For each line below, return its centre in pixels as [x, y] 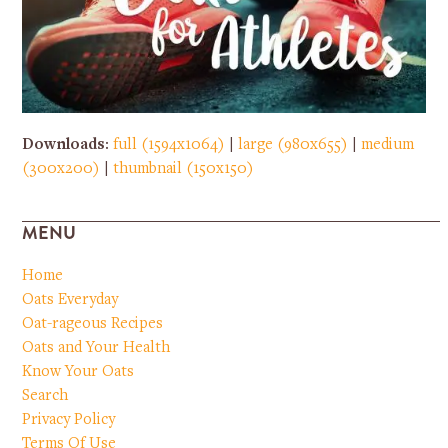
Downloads [64, 144]
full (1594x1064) [169, 144]
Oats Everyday [70, 299]
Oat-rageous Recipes [93, 323]
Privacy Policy [69, 419]
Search [45, 395]
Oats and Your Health [96, 347]
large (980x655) [293, 144]
